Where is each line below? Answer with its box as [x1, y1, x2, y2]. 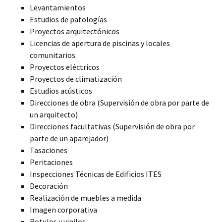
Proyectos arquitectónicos [30, 26, 119, 36]
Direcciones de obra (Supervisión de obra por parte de [30, 97, 209, 108]
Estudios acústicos [30, 85, 92, 96]
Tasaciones [30, 145, 67, 155]
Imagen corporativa [30, 204, 97, 215]
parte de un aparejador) [30, 133, 109, 143]
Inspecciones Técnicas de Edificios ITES [30, 168, 162, 179]
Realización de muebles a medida [30, 192, 141, 203]
